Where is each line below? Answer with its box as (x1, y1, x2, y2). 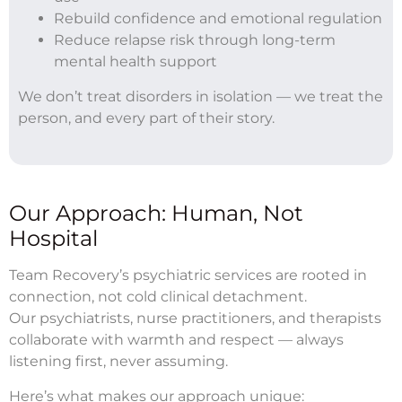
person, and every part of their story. (18, 109, 275, 127)
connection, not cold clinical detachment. (9, 287, 307, 305)
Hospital (9, 224, 98, 251)
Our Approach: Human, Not (9, 199, 303, 226)
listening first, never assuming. (9, 352, 228, 370)
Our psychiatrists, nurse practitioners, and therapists (9, 309, 381, 327)
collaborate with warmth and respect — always (9, 330, 344, 348)
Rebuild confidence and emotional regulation (54, 9, 382, 27)
